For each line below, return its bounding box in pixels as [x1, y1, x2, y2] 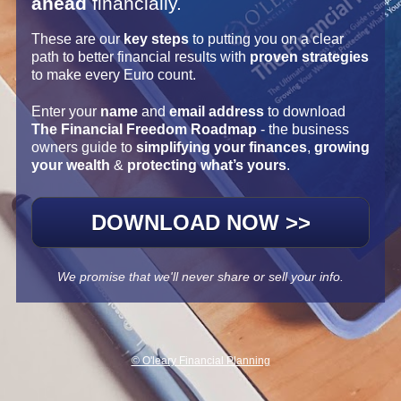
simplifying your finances [135, 139, 307, 155]
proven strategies [249, 48, 369, 64]
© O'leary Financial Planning [131, 354, 270, 368]
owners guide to [30, 139, 136, 155]
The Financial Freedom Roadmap [30, 121, 257, 137]
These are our [30, 30, 124, 47]
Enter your [30, 103, 100, 119]
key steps [123, 30, 189, 47]
